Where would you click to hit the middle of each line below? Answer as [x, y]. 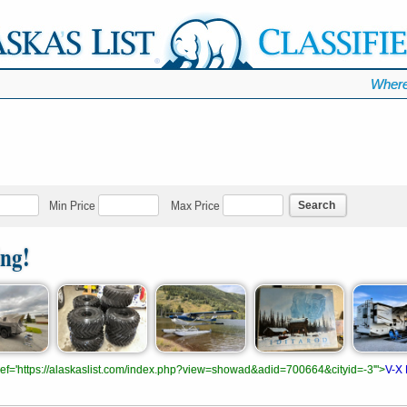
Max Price [195, 206]
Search [317, 205]
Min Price [72, 206]
